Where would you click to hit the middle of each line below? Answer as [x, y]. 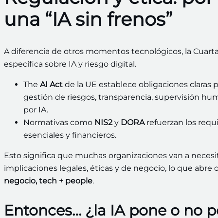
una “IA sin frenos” [88, 19]
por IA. [36, 110]
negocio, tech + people [48, 181]
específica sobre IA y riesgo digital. [70, 64]
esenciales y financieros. [70, 135]
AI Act [51, 85]
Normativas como [59, 123]
